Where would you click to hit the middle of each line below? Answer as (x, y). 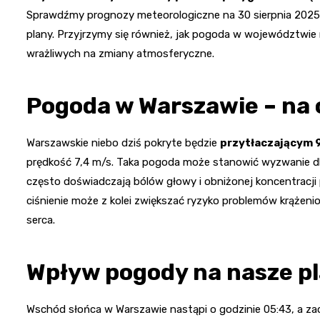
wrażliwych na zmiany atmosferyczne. (120, 54)
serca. (41, 220)
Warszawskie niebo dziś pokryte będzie (123, 143)
